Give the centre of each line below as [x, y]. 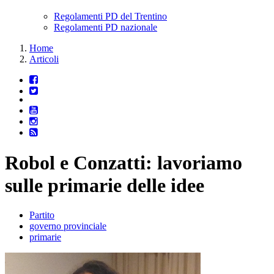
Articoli [44, 59]
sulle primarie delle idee [105, 185]
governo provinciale [68, 226]
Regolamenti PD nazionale [106, 28]
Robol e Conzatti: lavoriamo [124, 162]
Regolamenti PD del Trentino [110, 17]
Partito [42, 215]
